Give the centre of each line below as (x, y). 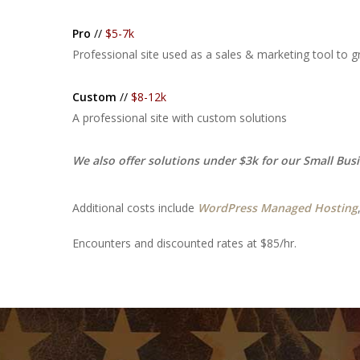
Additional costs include (135, 208)
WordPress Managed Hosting (278, 208)
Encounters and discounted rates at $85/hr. (184, 243)
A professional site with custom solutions (180, 118)
